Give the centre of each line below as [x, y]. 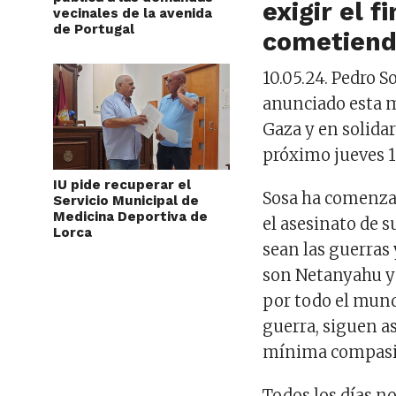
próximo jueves [324, 155]
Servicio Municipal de [126, 200]
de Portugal [94, 29]
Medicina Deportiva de [130, 216]
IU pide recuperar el [122, 184]
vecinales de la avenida [133, 13]
